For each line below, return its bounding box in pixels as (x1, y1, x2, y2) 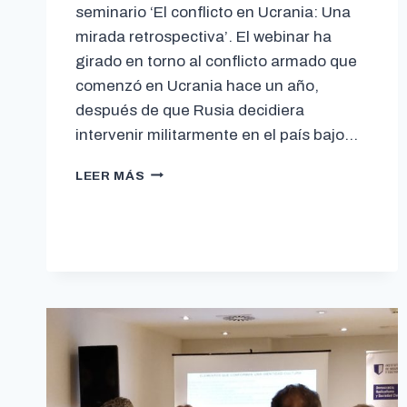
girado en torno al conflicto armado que (75, 52, 357, 70)
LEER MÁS (75, 168, 145, 183)
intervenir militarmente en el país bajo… (75, 125, 358, 144)
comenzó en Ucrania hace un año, (75, 76, 319, 94)
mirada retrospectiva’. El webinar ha (75, 27, 332, 45)
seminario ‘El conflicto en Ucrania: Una (75, 3, 351, 21)
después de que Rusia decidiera (75, 101, 304, 119)
